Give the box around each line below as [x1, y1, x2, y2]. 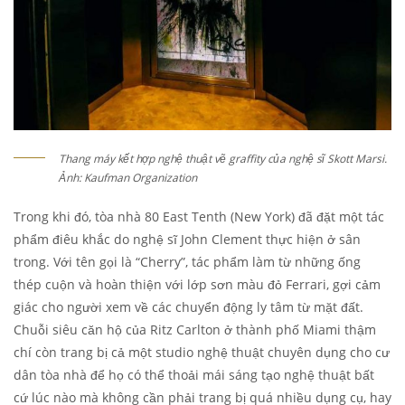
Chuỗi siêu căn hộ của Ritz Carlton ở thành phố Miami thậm [14, 321, 376, 339]
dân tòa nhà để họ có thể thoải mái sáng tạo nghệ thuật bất [14, 366, 374, 384]
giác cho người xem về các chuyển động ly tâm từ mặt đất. [14, 298, 363, 316]
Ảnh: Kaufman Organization [59, 170, 197, 186]
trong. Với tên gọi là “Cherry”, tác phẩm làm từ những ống [14, 253, 361, 271]
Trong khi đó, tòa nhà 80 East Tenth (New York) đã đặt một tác [14, 208, 384, 226]
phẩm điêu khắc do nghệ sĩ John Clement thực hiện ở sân [14, 231, 361, 249]
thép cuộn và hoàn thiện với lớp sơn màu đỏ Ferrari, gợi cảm [14, 276, 381, 294]
